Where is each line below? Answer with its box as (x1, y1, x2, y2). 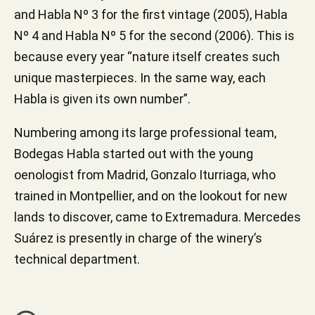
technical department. (14, 251, 140, 266)
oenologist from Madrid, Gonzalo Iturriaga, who (14, 167, 276, 182)
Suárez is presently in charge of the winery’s (14, 230, 262, 245)
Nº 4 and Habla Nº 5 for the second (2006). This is (14, 27, 295, 43)
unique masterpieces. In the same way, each (14, 70, 266, 85)
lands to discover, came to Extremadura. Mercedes (14, 209, 301, 224)
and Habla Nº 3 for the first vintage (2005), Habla (14, 6, 288, 22)
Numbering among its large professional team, (14, 124, 276, 140)
